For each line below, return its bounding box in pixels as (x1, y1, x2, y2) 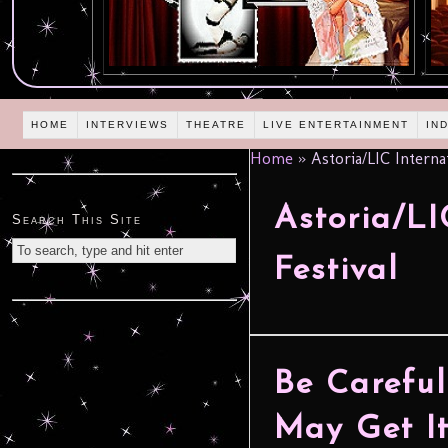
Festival (274, 255, 399, 288)
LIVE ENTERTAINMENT (263, 118, 410, 130)
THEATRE (186, 118, 247, 130)
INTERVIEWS (86, 118, 170, 130)
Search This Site (12, 212, 142, 228)
